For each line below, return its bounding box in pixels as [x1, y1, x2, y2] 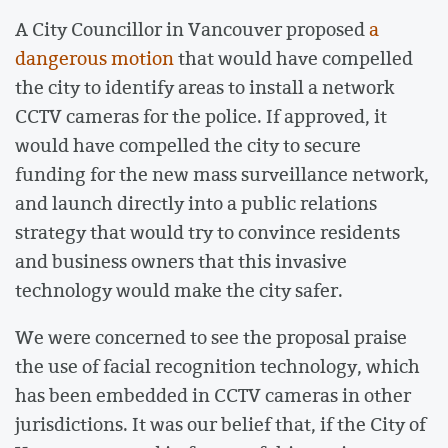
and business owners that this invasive [15, 247, 347, 274]
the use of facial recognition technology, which [15, 353, 420, 380]
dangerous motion [15, 44, 174, 71]
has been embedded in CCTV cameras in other [15, 382, 411, 409]
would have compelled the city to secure [15, 131, 361, 158]
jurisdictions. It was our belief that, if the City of [15, 411, 426, 438]
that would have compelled [174, 44, 413, 71]
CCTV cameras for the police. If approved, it [15, 102, 387, 129]
